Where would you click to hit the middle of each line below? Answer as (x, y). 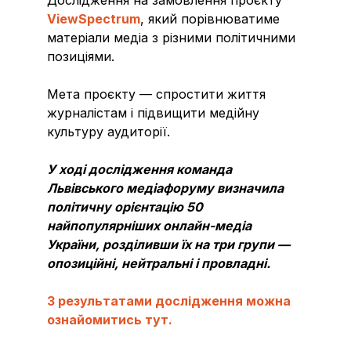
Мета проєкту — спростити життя (156, 94)
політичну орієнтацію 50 (125, 206)
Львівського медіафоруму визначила (165, 188)
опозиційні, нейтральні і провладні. (160, 263)
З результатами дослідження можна (169, 300)
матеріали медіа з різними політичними (171, 37)
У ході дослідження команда (139, 169)
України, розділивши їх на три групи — (168, 244)
